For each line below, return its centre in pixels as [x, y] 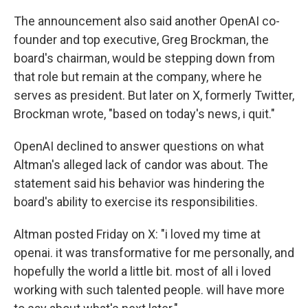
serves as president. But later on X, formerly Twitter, [154, 95]
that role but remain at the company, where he [138, 77]
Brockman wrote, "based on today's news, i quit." [144, 114]
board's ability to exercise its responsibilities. [136, 202]
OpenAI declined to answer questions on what [139, 146]
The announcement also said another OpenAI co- [147, 21]
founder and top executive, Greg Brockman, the [141, 40]
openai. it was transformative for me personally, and [154, 253]
